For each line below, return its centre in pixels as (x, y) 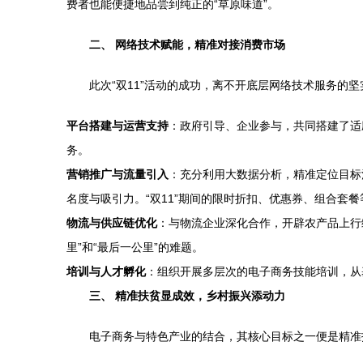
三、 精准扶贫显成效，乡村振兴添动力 (187, 296)
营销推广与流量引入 (117, 174)
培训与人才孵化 (106, 271)
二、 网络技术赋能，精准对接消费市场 (187, 45)
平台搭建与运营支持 (117, 126)
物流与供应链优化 (112, 223)
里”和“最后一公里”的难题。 (135, 247)
